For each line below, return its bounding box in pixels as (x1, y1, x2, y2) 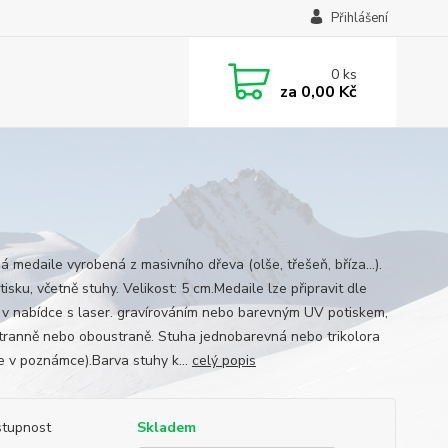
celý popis (191, 351, 256, 370)
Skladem (136, 418, 196, 437)
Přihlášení (330, 9, 388, 27)
